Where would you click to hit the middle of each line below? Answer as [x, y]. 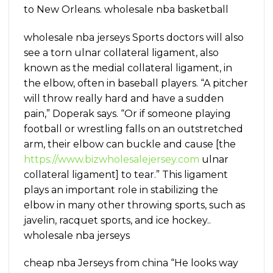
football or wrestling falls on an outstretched [133, 129]
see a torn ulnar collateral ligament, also [121, 52]
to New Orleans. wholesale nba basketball [126, 9]
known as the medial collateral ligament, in [128, 68]
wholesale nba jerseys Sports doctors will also [134, 37]
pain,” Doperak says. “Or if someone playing [127, 113]
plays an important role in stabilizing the [121, 190]
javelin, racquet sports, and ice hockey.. [117, 220]
